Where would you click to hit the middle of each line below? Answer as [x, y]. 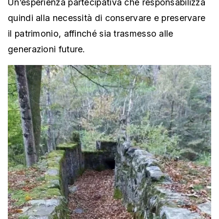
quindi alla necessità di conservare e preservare [107, 18]
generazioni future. [46, 49]
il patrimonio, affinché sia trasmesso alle [91, 34]
